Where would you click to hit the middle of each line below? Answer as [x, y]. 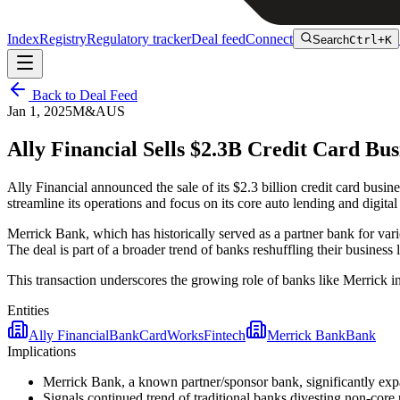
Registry [63, 39]
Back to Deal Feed [83, 95]
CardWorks [171, 335]
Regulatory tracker [139, 39]
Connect [269, 39]
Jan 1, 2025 [40, 111]
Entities [28, 310]
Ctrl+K [371, 40]
